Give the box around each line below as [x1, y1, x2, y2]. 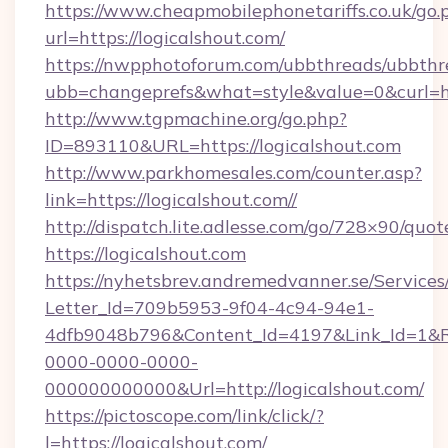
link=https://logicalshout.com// [45, 188, 297, 211]
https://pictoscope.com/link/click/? [45, 404, 324, 427]
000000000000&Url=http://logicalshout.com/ [45, 377, 424, 400]
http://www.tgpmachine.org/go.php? [45, 107, 347, 130]
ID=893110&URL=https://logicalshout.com [45, 134, 401, 157]
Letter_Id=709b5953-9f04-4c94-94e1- [45, 296, 374, 319]
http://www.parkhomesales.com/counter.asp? [45, 161, 422, 184]
